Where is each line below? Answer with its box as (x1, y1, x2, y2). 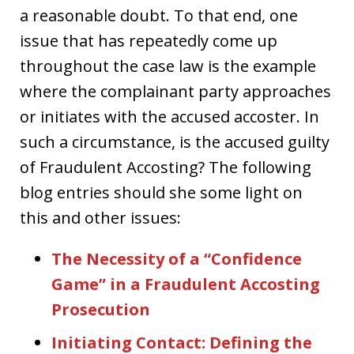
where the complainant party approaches (20, 80, 331, 102)
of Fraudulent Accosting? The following (20, 156, 311, 178)
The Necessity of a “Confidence (51, 247, 302, 269)
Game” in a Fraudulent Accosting (51, 273, 320, 295)
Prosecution (51, 298, 150, 320)
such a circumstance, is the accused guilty (20, 130, 330, 153)
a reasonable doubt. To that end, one (20, 4, 298, 26)
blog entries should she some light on (20, 181, 303, 203)
